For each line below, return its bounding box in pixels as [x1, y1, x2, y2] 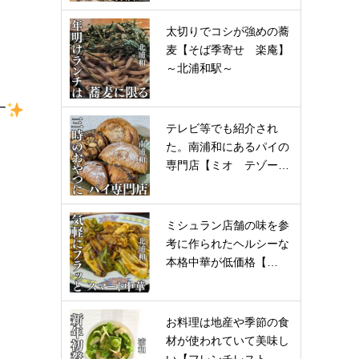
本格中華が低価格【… [166, 256, 278, 268]
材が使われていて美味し [166, 334, 289, 347]
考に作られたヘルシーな [166, 237, 289, 250]
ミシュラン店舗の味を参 [166, 219, 289, 232]
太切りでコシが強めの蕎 [166, 25, 289, 38]
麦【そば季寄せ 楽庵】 [166, 43, 289, 56]
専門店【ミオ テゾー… [166, 159, 289, 171]
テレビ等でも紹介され [166, 122, 278, 135]
